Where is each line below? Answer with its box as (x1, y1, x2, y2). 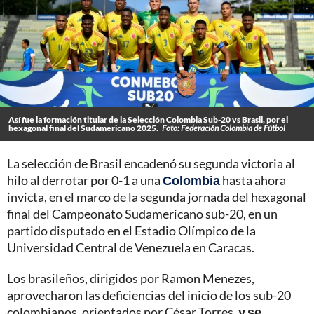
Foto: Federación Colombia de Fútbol (162, 122, 285, 133)
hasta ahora (220, 172, 286, 188)
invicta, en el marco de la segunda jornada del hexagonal (7, 189, 306, 205)
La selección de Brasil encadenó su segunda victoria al (7, 155, 295, 171)
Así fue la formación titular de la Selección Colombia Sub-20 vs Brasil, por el (8, 114, 288, 125)
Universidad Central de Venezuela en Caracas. (7, 239, 254, 255)
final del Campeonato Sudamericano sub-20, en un (7, 205, 278, 221)
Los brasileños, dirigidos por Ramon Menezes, (7, 270, 254, 286)
